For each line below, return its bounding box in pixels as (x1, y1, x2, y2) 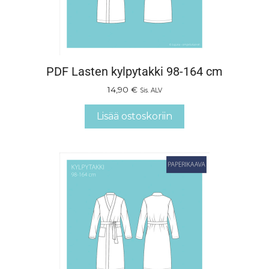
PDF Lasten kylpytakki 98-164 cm (46, 64, 223, 79)
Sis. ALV (139, 86, 162, 94)
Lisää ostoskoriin (97, 110, 172, 122)
